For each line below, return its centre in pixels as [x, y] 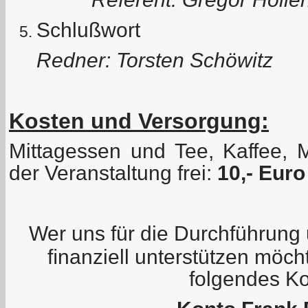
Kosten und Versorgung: [139, 121]
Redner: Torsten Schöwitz [155, 60]
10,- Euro [261, 173]
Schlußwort [88, 30]
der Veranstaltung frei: [113, 173]
